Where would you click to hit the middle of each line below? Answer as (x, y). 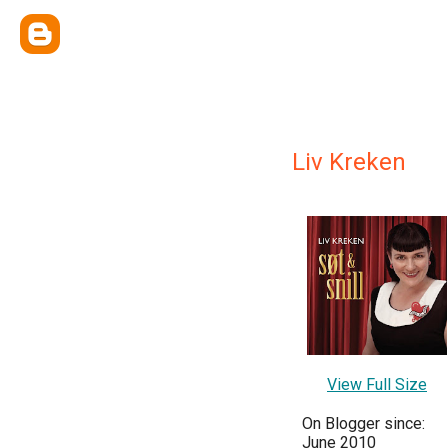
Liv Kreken (349, 162)
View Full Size (377, 385)
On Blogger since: (363, 424)
